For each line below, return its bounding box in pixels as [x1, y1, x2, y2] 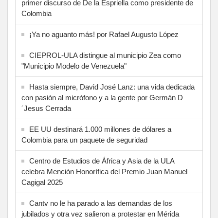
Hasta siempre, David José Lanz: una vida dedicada [29, 82, 195, 91]
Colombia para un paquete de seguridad [21, 135, 147, 144]
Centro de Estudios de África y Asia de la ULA [29, 156, 174, 165]
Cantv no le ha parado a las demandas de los [29, 199, 172, 207]
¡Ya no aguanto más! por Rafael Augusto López [29, 30, 179, 38]
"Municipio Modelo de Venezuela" [21, 61, 127, 70]
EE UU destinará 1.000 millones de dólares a [29, 125, 171, 133]
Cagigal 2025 [21, 178, 63, 186]
